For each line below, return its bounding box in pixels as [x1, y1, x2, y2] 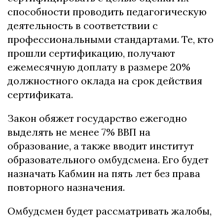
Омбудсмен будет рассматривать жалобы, [7, 205, 212, 218]
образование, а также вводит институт [7, 140, 194, 152]
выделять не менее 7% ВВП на [7, 126, 150, 139]
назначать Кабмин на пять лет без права [7, 167, 200, 180]
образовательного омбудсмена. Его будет [7, 153, 209, 166]
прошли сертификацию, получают [7, 47, 175, 60]
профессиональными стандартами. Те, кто [7, 33, 214, 46]
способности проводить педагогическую [7, 5, 207, 18]
